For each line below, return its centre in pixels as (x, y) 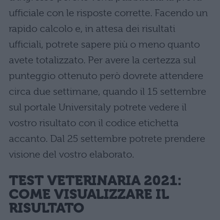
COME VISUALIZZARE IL (89, 194)
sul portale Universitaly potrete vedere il (98, 107)
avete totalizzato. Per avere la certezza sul (102, 60)
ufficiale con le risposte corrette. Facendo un (108, 13)
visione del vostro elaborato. (71, 154)
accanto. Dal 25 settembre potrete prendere (107, 138)
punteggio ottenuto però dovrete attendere (106, 76)
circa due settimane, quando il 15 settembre (108, 91)
